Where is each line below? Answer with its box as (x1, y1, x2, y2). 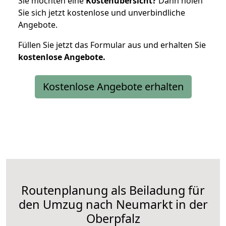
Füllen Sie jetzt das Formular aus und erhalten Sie (18, 39, 206, 50)
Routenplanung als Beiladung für (21, 182, 205, 198)
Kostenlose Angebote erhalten (42, 79, 184, 93)
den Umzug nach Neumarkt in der (18, 196, 208, 212)
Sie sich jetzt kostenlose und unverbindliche (18, 7, 185, 18)
